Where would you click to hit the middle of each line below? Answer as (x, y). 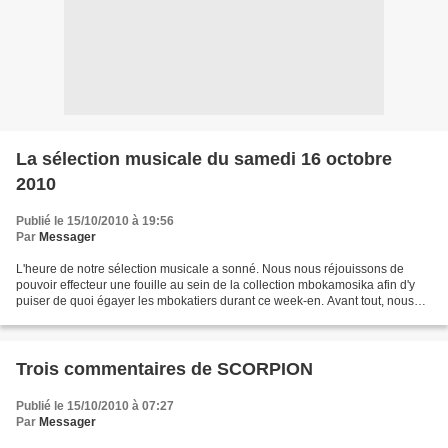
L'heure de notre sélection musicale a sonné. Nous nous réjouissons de (210, 268)
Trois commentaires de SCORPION (164, 368)
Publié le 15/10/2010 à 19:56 (95, 220)
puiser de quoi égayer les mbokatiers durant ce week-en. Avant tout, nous (215, 300)
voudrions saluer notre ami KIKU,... (110, 316)
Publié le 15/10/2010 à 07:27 (95, 405)
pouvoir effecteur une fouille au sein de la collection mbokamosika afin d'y (215, 284)
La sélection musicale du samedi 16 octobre (204, 158)
